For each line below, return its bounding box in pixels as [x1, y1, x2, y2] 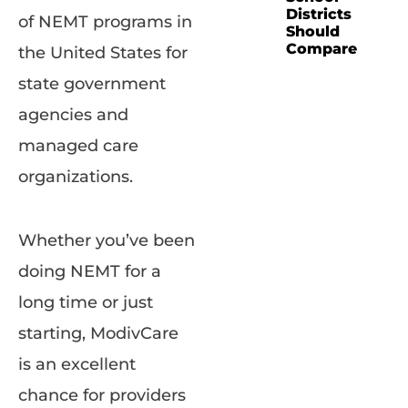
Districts [286, 5, 352, 23]
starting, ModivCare [18, 323, 178, 344]
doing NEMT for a [18, 261, 161, 282]
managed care [18, 136, 138, 157]
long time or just [18, 292, 153, 313]
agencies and [18, 105, 128, 126]
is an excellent [18, 354, 136, 375]
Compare [286, 40, 357, 57]
